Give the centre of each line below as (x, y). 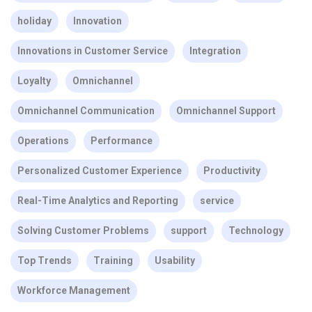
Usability (175, 260)
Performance (122, 140)
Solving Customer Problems (83, 230)
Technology (256, 230)
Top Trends (45, 260)
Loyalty (34, 80)
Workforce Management (74, 290)
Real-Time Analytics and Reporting (98, 200)
